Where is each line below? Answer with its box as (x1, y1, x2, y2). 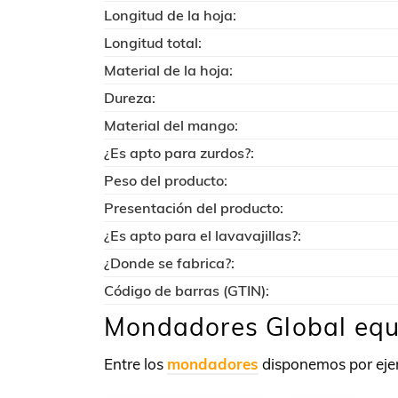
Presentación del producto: (104, 198, 283, 217)
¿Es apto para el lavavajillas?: (104, 226, 301, 244)
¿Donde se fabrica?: (104, 253, 235, 272)
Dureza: (104, 88, 155, 107)
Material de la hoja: (104, 60, 233, 79)
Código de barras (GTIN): (104, 281, 269, 299)
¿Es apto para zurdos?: (104, 143, 254, 162)
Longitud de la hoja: (104, 5, 236, 24)
